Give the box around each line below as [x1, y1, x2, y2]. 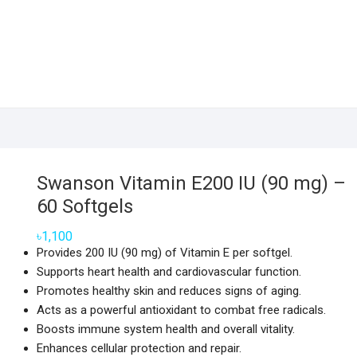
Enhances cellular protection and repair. [37, 341, 241, 355]
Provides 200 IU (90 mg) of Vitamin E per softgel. [37, 245, 292, 260]
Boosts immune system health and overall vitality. [37, 322, 295, 336]
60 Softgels [37, 195, 133, 218]
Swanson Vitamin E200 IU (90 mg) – [37, 172, 346, 194]
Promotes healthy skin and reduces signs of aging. [37, 284, 301, 298]
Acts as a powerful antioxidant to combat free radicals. [37, 303, 326, 317]
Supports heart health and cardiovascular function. [37, 265, 301, 279]
